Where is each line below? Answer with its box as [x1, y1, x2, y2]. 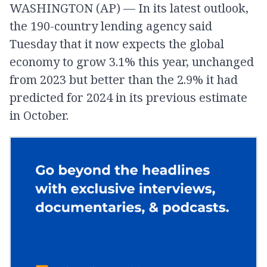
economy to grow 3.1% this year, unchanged [10, 54, 254, 70]
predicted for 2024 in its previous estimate [10, 89, 247, 105]
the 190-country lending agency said [10, 18, 212, 34]
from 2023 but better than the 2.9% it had [10, 72, 238, 88]
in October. [10, 107, 69, 123]
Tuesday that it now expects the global [10, 36, 224, 52]
